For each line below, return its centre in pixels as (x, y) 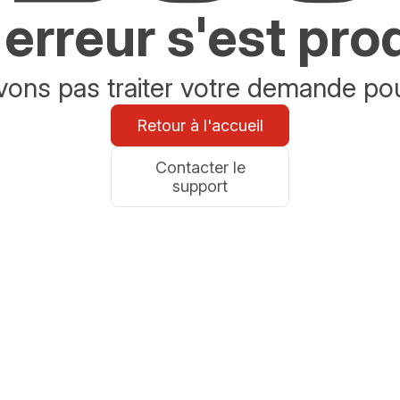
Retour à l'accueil (200, 125)
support (200, 186)
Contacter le (200, 167)
